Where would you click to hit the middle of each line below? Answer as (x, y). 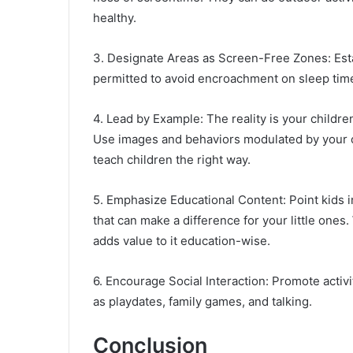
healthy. (115, 18)
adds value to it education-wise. (182, 241)
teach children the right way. (172, 160)
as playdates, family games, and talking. (203, 302)
